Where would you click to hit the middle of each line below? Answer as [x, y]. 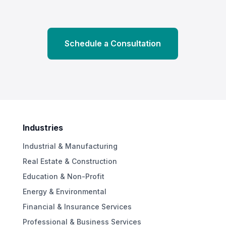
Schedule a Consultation [113, 43]
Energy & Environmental [64, 191]
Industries [43, 128]
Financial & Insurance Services [77, 207]
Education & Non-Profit [63, 176]
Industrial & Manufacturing [70, 146]
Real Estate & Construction [70, 161]
